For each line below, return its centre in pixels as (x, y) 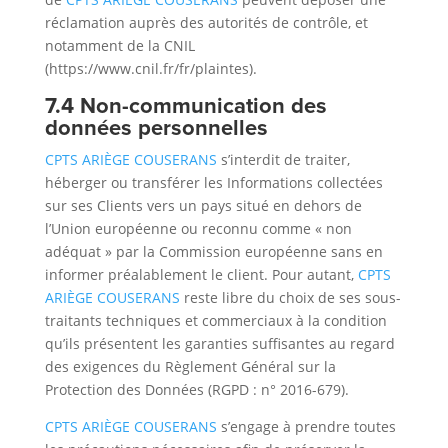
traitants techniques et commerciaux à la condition (215, 320)
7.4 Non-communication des (185, 105)
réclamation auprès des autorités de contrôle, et (206, 22)
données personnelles (156, 127)
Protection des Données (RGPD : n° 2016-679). (196, 389)
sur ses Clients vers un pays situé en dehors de (203, 205)
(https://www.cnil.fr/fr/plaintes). (150, 68)
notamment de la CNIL (119, 45)
